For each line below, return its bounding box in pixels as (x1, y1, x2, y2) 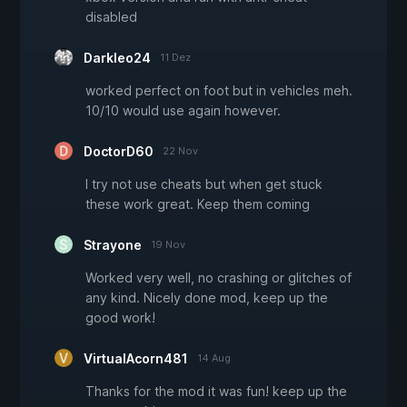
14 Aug (197, 352, 231, 365)
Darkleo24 (84, 50, 151, 66)
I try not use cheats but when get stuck (85, 176, 323, 193)
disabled (85, 9, 137, 25)
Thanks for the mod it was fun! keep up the (85, 383, 347, 400)
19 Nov (151, 238, 185, 252)
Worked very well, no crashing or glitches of (85, 270, 352, 286)
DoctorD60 (84, 144, 154, 160)
